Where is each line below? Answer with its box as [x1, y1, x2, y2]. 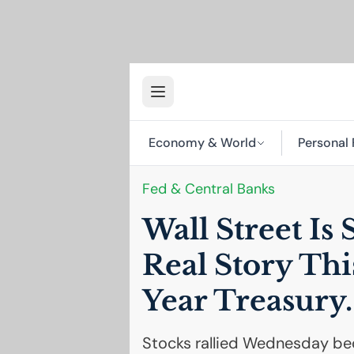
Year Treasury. [141, 284, 352, 318]
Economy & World [148, 134, 256, 151]
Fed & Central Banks [141, 179, 275, 198]
